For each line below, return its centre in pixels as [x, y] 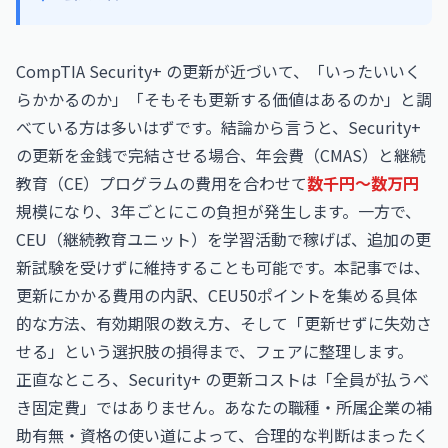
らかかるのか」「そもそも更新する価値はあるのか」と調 [224, 99]
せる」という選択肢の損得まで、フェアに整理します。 [214, 351]
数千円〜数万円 [363, 183]
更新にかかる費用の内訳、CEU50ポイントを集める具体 [216, 295]
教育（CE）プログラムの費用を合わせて [161, 183]
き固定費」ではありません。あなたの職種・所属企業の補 [224, 407]
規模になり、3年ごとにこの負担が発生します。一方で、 [218, 211]
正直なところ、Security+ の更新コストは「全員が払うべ [222, 379]
